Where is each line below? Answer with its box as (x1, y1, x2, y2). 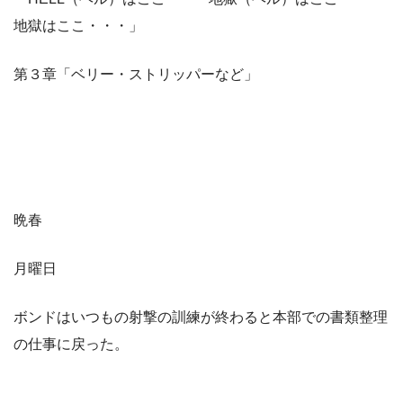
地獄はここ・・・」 (13, 18, 143, 34)
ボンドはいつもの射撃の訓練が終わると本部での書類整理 (13, 309, 388, 326)
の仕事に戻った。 (13, 336, 129, 353)
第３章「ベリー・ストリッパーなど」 (13, 67, 258, 83)
